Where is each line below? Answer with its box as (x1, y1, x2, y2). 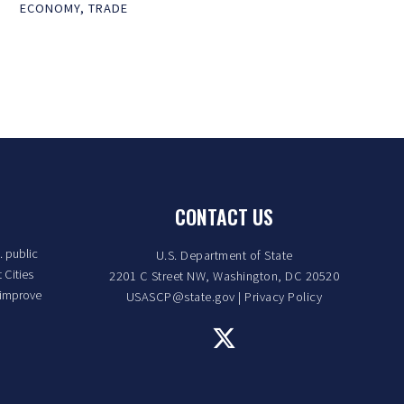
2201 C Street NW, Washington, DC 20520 (109, 267, 339, 284)
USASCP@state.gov (125, 288, 235, 305)
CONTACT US (175, 201, 273, 231)
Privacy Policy (244, 288, 323, 305)
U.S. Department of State (155, 246, 293, 263)
